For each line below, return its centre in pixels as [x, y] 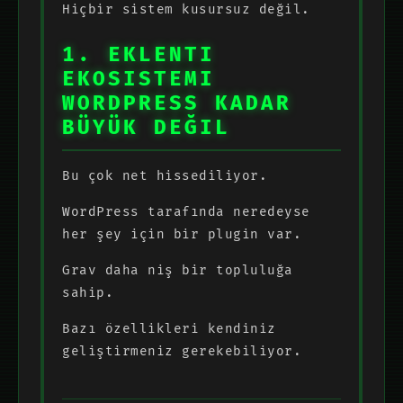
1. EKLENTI [139, 55]
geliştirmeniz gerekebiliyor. [182, 351]
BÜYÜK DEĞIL [146, 128]
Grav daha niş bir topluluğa [178, 270]
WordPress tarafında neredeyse [186, 211]
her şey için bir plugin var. [182, 234]
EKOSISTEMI [139, 79]
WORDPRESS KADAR [177, 103]
